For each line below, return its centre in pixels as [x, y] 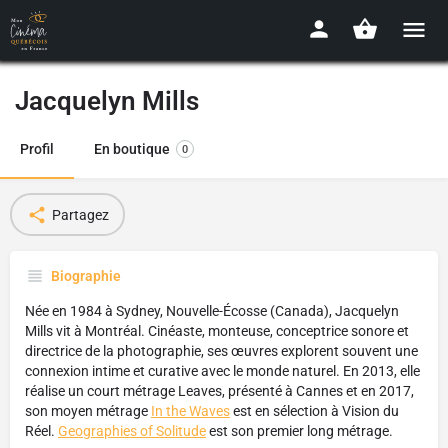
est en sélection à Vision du [314, 411]
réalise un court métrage [101, 391]
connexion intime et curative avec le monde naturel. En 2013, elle [222, 371]
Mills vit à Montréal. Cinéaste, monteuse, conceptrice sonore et [217, 331]
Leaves [200, 391]
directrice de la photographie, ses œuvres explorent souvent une [221, 351]
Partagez [80, 214]
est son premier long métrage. [299, 431]
